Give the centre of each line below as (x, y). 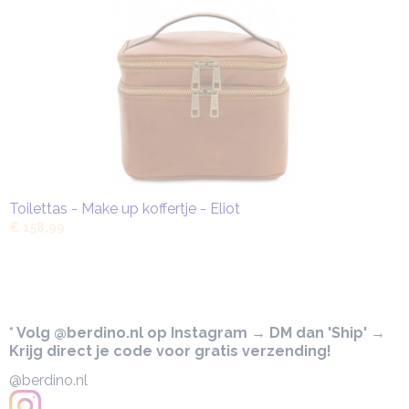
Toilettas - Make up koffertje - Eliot (125, 209)
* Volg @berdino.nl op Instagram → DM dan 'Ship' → (197, 333)
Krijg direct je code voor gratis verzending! (170, 351)
